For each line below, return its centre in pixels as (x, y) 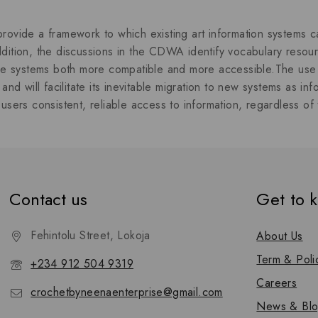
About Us (280, 236)
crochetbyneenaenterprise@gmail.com (127, 292)
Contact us (49, 199)
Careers (277, 283)
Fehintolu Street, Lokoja (91, 235)
